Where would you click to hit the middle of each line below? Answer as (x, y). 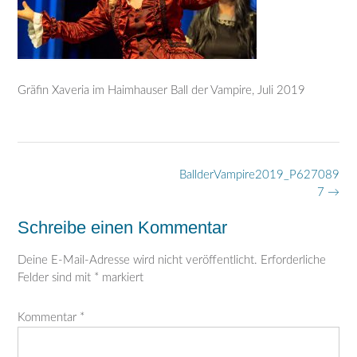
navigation (43, 191)
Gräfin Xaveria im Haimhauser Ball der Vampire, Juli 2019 (161, 91)
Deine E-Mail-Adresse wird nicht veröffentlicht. (137, 260)
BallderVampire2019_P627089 (259, 175)
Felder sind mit (56, 277)
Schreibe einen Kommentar (122, 228)
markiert (121, 277)
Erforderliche (293, 260)
